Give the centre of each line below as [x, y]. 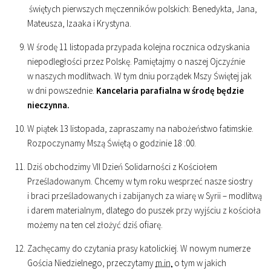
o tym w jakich [199, 263]
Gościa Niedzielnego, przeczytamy [91, 263]
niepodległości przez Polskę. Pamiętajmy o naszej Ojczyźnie [136, 61]
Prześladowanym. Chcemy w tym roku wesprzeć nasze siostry [140, 181]
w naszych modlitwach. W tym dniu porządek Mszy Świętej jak [139, 76]
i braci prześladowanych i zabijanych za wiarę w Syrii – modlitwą [145, 196]
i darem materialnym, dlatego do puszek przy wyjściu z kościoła [144, 210]
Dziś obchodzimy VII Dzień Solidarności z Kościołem [122, 167]
